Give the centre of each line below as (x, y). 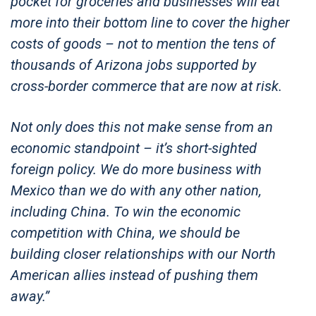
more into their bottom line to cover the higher (150, 22)
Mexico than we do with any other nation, (136, 190)
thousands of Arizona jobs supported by (133, 65)
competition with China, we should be (125, 232)
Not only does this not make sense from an (142, 127)
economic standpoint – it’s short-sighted (134, 148)
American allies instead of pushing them (134, 275)
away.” (30, 296)
